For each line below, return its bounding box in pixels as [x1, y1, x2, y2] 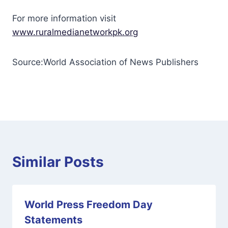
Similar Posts [12, 153, 104, 170]
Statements [24, 213, 82, 226]
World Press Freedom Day [24, 198, 153, 211]
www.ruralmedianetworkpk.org [12, 26, 138, 37]
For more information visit [12, 13, 116, 23]
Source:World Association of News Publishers [12, 56, 198, 67]
